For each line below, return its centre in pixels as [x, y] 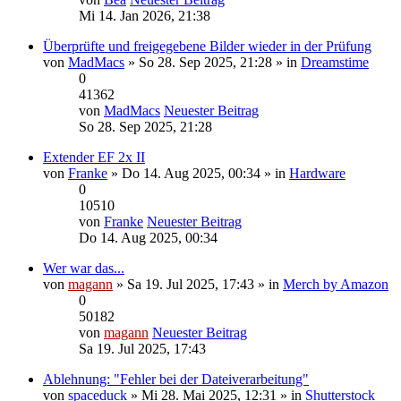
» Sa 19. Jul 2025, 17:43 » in [198, 284]
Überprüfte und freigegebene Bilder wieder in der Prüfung [207, 46]
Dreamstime [335, 62]
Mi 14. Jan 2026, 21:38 [145, 15]
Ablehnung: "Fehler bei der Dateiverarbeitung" [176, 379]
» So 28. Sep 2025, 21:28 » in [213, 62]
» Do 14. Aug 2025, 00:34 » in [198, 173]
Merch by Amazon [336, 284]
